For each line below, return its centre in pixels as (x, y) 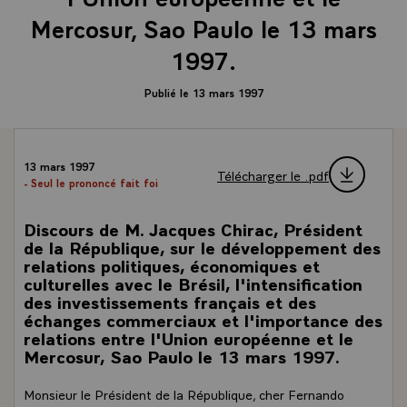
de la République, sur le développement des (202, 247)
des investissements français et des (170, 301)
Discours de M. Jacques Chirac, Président (193, 228)
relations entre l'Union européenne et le (189, 338)
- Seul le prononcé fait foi (91, 183)
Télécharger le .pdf (273, 174)
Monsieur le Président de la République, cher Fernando (184, 393)
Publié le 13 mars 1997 (203, 93)
